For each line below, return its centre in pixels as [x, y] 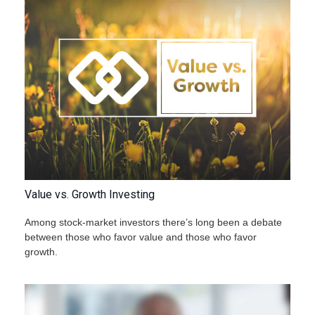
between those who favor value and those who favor [141, 237]
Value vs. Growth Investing [90, 195]
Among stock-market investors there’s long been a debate [153, 222]
